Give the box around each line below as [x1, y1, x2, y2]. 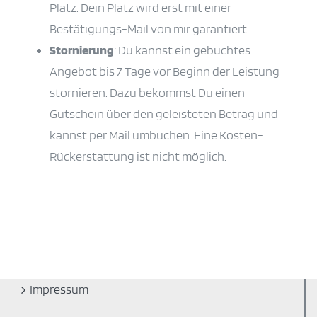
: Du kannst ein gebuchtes [114, 42, 250, 58]
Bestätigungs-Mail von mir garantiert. [50, 21, 249, 37]
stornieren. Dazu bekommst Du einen [50, 85, 245, 100]
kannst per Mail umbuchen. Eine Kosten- [50, 127, 263, 143]
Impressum [30, 282, 88, 297]
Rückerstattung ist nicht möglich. [50, 149, 226, 164]
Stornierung [50, 42, 114, 58]
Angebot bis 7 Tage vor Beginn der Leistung [50, 64, 279, 79]
